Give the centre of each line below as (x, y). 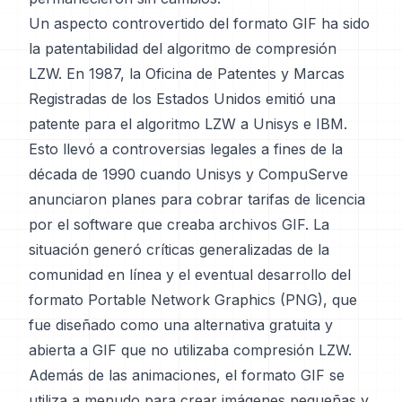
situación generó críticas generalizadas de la (179, 249)
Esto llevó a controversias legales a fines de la (186, 149)
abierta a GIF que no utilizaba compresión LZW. (190, 350)
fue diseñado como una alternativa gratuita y (181, 325)
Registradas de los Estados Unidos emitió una (182, 99)
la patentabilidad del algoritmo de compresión (183, 48)
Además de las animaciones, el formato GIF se (187, 375)
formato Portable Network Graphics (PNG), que (193, 300)
